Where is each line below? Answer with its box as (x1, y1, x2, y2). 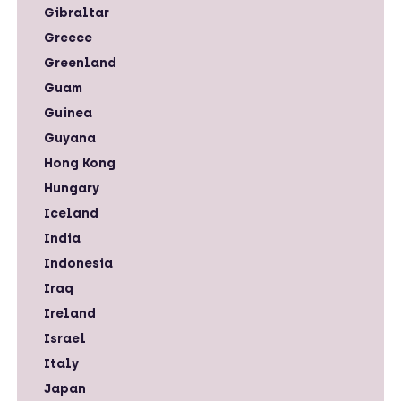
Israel (44, 331, 86, 346)
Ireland (44, 306, 96, 321)
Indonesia (44, 256, 113, 271)
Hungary (44, 181, 99, 196)
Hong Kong (44, 156, 115, 171)
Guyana (44, 131, 96, 146)
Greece (44, 30, 92, 46)
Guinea (44, 106, 92, 121)
